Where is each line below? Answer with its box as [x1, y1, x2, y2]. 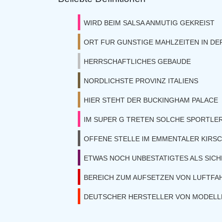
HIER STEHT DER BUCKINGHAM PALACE [84, 96, 218, 104]
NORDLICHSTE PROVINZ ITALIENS [84, 77, 198, 85]
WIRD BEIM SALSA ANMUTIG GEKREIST [84, 19, 215, 27]
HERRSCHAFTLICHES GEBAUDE [84, 57, 191, 65]
